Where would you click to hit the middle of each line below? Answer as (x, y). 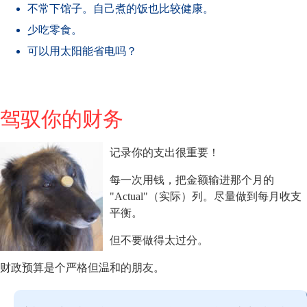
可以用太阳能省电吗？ (82, 51)
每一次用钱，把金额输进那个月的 (192, 180)
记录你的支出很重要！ (164, 152)
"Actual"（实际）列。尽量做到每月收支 (206, 196)
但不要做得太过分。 (159, 240)
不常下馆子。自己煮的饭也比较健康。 (121, 8)
